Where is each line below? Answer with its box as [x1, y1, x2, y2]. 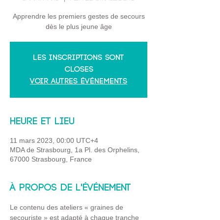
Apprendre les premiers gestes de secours [12, 12, 145, 20]
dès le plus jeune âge [45, 23, 112, 30]
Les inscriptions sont [33, 54, 124, 62]
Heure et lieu [10, 116, 75, 127]
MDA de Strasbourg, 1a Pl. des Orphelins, [10, 146, 139, 154]
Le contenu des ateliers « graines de [10, 203, 125, 211]
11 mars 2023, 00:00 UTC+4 [10, 137, 98, 144]
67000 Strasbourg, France [10, 155, 92, 163]
